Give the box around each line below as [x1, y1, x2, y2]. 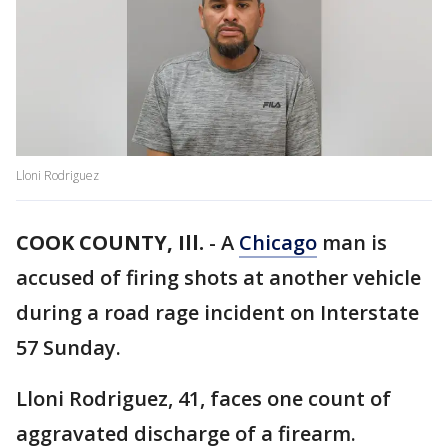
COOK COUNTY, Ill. [16, 229, 204, 257]
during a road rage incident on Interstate [16, 299, 419, 327]
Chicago [239, 229, 317, 257]
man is [317, 229, 387, 257]
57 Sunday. [16, 334, 121, 362]
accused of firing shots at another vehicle [16, 264, 421, 292]
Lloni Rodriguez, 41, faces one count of [16, 385, 391, 413]
